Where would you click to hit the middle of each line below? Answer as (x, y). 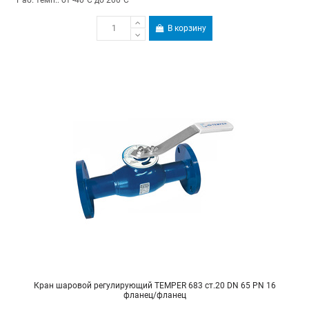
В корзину (187, 28)
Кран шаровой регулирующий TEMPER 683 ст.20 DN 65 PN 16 (154, 286)
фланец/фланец (154, 296)
